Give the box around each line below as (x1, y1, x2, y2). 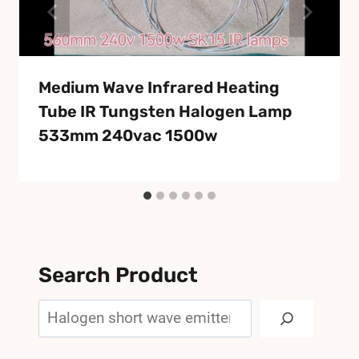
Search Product (38, 262, 198, 288)
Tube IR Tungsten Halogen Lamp (38, 102, 292, 122)
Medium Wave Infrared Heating (38, 78, 280, 98)
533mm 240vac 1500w (38, 126, 218, 146)
